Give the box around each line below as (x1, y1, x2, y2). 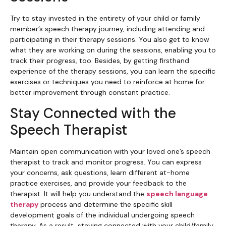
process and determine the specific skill (38, 200, 173, 209)
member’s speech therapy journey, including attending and (10, 24, 205, 33)
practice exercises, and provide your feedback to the (10, 179, 187, 188)
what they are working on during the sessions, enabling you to (10, 45, 216, 54)
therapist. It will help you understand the (10, 189, 146, 199)
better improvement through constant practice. (10, 87, 170, 97)
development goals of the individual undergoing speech (10, 210, 195, 220)
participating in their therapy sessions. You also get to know (10, 34, 209, 44)
